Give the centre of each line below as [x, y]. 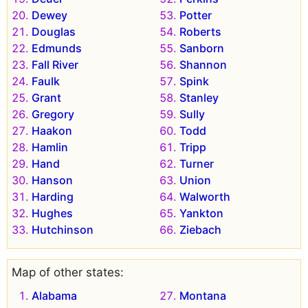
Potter [196, 15]
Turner [197, 164]
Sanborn [202, 48]
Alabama [54, 296]
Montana [203, 296]
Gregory [53, 114]
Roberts [200, 32]
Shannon [203, 65]
